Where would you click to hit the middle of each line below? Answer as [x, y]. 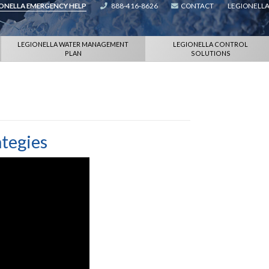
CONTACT [197, 5]
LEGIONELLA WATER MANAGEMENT [73, 44]
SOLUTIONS [210, 53]
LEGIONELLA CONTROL [211, 44]
